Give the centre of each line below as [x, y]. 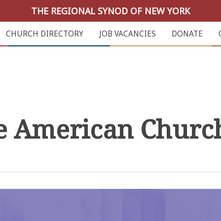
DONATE [187, 34]
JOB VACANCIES [127, 34]
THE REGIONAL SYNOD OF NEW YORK [110, 11]
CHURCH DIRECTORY [44, 34]
